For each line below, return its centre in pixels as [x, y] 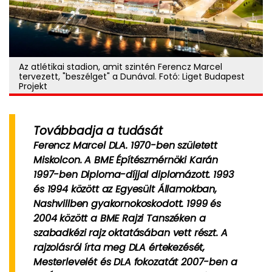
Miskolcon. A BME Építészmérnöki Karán [126, 160]
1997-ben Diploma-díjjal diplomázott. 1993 [134, 175]
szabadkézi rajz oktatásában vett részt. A [131, 233]
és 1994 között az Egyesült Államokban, [125, 189]
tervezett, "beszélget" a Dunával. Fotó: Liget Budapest [132, 76]
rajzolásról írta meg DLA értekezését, [119, 247]
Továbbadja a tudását [98, 131]
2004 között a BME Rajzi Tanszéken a [120, 218]
